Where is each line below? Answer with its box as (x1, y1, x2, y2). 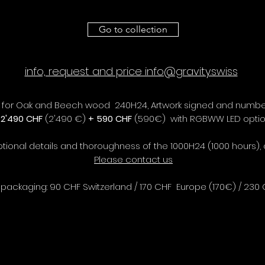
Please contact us (94, 153, 173, 166)
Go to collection (99, 24, 167, 35)
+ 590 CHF (88, 112, 132, 125)
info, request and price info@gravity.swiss (24, 64, 238, 79)
